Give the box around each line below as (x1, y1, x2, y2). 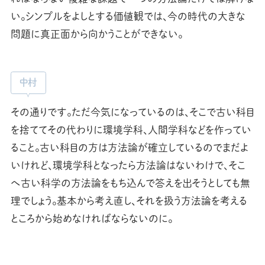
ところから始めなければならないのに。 (10, 212, 173, 226)
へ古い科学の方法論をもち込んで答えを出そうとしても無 (10, 176, 250, 190)
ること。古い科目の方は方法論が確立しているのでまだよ (10, 141, 248, 155)
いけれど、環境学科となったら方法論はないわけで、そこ (10, 159, 245, 173)
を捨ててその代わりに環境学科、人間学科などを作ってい (10, 123, 251, 137)
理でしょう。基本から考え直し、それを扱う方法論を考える (10, 194, 247, 208)
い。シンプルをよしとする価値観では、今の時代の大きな (10, 9, 245, 24)
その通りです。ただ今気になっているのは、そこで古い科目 (10, 105, 254, 119)
